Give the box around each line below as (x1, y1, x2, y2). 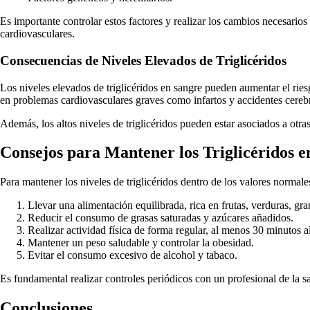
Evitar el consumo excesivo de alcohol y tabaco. (28, 249, 237, 262)
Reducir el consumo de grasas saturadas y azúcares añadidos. (28, 212, 293, 224)
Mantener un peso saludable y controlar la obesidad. (28, 237, 254, 249)
